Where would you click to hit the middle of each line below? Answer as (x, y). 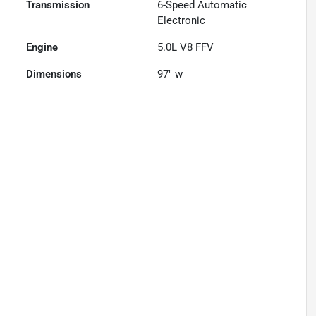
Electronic (182, 20)
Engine (42, 47)
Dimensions (54, 74)
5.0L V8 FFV (186, 47)
